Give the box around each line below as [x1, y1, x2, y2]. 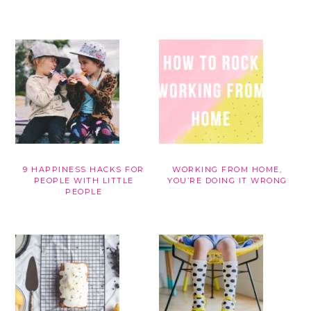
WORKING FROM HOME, [172, 165, 283, 175]
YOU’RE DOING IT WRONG [167, 176, 287, 186]
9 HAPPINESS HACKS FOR [23, 165, 144, 175]
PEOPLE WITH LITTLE [33, 176, 134, 186]
